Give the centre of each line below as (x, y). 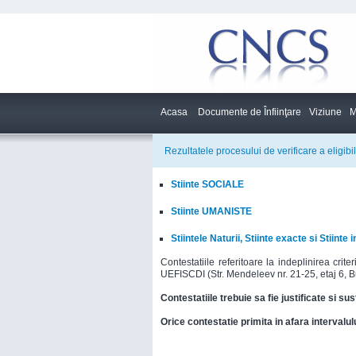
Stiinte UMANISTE (211, 211)
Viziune (325, 112)
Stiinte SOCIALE (207, 184)
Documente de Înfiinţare (250, 112)
